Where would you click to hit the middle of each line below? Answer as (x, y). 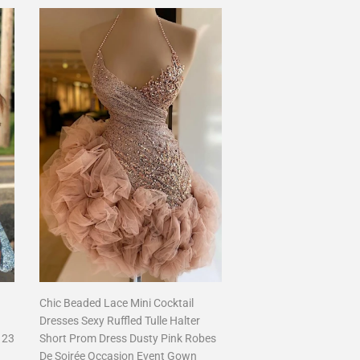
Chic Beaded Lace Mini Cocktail (116, 303)
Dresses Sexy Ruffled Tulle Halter (119, 321)
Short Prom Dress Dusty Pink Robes (127, 338)
